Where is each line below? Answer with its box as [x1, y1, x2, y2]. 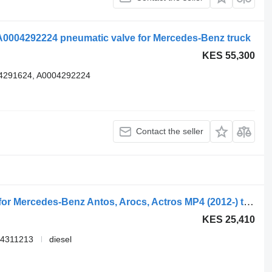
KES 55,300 [202, 50, 256, 61]
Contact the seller [136, 126, 204, 136]
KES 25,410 [202, 214, 256, 225]
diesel [49, 234, 72, 244]
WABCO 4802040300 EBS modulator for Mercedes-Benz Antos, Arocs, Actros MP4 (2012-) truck [243, 195, 254, 208]
